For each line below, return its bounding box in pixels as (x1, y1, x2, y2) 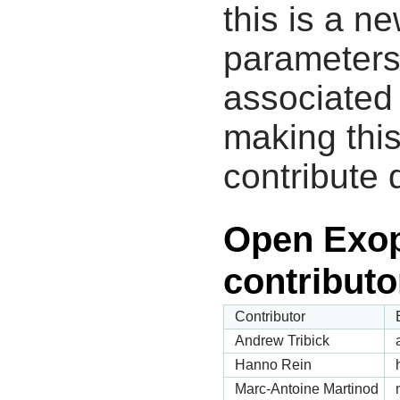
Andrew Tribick (235, 332, 329, 348)
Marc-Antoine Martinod (235, 380, 379, 396)
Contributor (235, 308, 305, 324)
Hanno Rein (235, 356, 312, 372)
